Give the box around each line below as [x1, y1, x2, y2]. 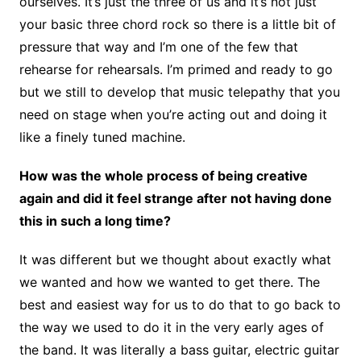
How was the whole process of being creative [19, 167, 308, 184]
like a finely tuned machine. [19, 128, 185, 145]
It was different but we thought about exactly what [19, 251, 331, 268]
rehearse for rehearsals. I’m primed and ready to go [19, 60, 333, 77]
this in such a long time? [19, 212, 171, 229]
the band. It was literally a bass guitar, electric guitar [19, 341, 339, 358]
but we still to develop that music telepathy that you [19, 83, 340, 100]
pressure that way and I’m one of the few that [19, 38, 298, 55]
